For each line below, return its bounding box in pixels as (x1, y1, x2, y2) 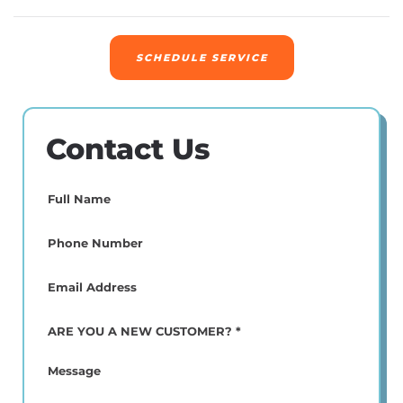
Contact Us (46, 131, 210, 167)
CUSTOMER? (45, 387, 114, 401)
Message (45, 363, 92, 377)
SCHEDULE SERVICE (135, 51, 268, 65)
